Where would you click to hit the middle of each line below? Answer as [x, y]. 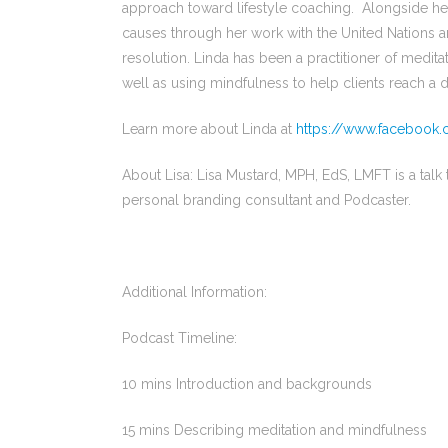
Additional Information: [194, 291]
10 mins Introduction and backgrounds [247, 383]
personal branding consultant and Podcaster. [266, 199]
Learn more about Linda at [209, 128]
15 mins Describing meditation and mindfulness [274, 429]
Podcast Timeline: [179, 337]
